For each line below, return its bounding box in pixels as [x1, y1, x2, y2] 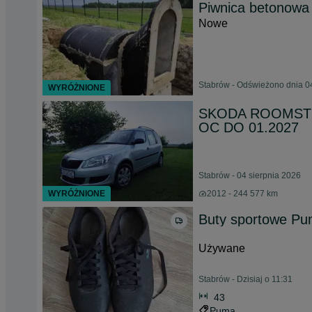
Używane [198, 242, 245, 254]
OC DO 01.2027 [198, 120, 299, 135]
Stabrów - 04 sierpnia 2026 [198, 171, 301, 180]
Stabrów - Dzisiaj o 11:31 [198, 274, 292, 284]
